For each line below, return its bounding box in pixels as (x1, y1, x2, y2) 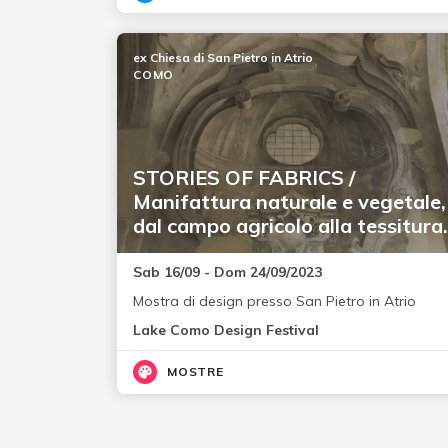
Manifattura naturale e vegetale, (133, 189, 446, 215)
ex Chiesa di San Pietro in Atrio (133, 50, 313, 66)
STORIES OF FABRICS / (133, 165, 355, 191)
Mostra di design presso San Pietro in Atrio (133, 292, 416, 311)
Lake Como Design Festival (133, 321, 319, 340)
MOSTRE (167, 364, 224, 380)
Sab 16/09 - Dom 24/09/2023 (133, 263, 322, 282)
